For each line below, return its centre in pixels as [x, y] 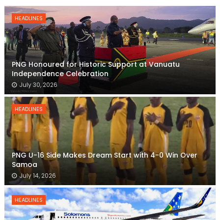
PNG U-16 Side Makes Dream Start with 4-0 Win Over [104, 155]
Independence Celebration [60, 74]
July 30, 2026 [38, 85]
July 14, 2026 [37, 176]
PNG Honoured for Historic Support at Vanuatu [96, 64]
